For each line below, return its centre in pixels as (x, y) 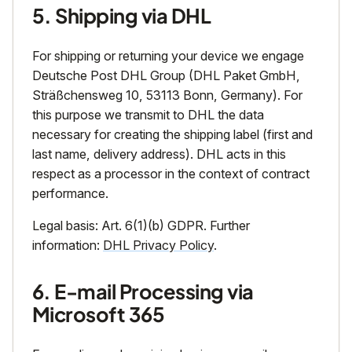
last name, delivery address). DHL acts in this (159, 154)
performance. (70, 193)
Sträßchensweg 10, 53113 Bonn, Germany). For (167, 95)
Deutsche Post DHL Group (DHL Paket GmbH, (166, 75)
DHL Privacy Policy (158, 245)
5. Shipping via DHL (122, 16)
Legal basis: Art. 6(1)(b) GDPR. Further (141, 225)
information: (68, 245)
